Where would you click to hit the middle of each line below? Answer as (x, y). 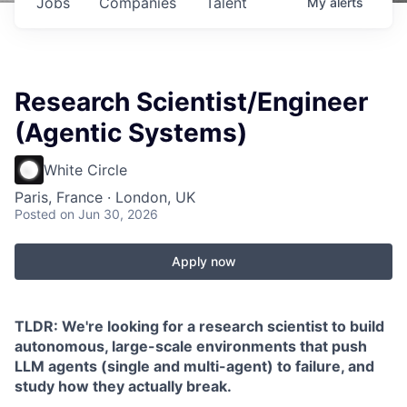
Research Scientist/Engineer (191, 102)
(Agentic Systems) (131, 133)
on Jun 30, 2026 (109, 214)
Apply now (203, 261)
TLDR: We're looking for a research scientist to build (199, 326)
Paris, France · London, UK (105, 197)
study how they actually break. (123, 386)
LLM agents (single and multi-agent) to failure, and (194, 366)
